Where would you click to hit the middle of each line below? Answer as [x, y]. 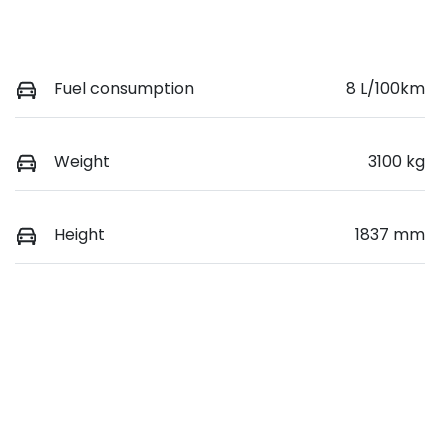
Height [79, 234]
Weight [82, 161]
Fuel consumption [124, 88]
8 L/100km [385, 88]
